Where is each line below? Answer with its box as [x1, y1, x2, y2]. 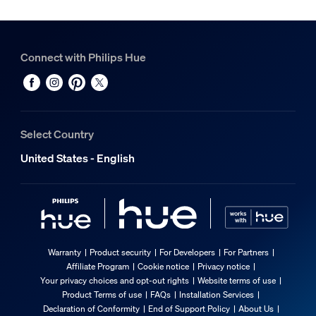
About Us [238, 303, 274, 315]
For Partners [223, 247, 269, 258]
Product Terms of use [62, 289, 142, 300]
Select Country [20, 126, 94, 142]
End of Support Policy [147, 303, 230, 315]
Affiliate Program [66, 261, 129, 272]
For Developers [159, 247, 215, 258]
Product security [89, 247, 151, 258]
